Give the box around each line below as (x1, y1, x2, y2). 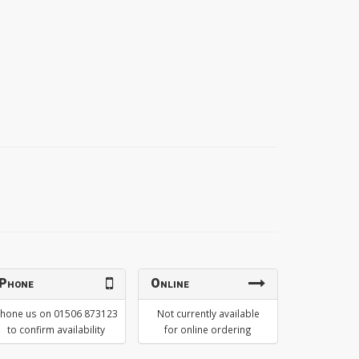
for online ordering (164, 322, 252, 336)
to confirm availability (6, 322, 105, 336)
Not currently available (156, 306, 260, 320)
